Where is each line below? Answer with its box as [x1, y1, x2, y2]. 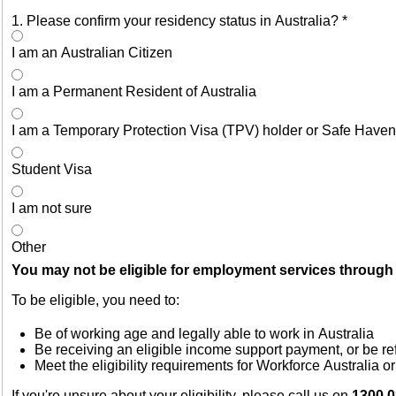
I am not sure [11, 201, 92, 217]
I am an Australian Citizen [11, 45, 172, 61]
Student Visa [11, 162, 92, 178]
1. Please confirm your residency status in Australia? [11, 13, 342, 29]
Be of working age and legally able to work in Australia [34, 326, 374, 342]
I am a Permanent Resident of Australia [11, 84, 256, 100]
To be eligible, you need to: [11, 293, 179, 308]
